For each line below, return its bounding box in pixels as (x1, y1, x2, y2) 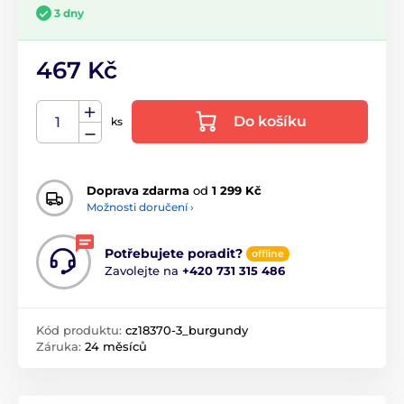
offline (252, 247, 284, 261)
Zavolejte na (105, 263, 182, 279)
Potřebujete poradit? (105, 245, 243, 262)
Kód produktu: (36, 323, 125, 338)
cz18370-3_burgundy (125, 323, 248, 338)
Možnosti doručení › (87, 199, 194, 214)
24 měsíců (85, 339, 147, 354)
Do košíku (233, 113, 307, 131)
